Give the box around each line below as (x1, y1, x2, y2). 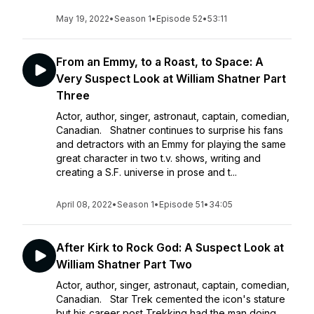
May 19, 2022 (56, 13, 109, 24)
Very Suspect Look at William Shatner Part (56, 71, 286, 86)
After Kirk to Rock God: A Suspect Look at (56, 240, 284, 254)
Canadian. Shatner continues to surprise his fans (56, 124, 283, 136)
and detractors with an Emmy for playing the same (56, 138, 286, 150)
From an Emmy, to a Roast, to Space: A (56, 55, 264, 69)
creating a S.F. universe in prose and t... (56, 166, 237, 178)
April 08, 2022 (56, 199, 112, 210)
